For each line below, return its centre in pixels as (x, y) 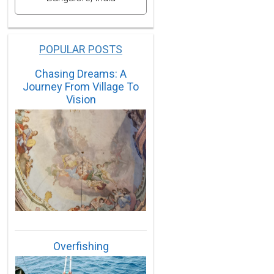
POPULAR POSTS (81, 49)
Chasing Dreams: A (81, 73)
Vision (81, 99)
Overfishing (81, 246)
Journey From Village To (81, 86)
